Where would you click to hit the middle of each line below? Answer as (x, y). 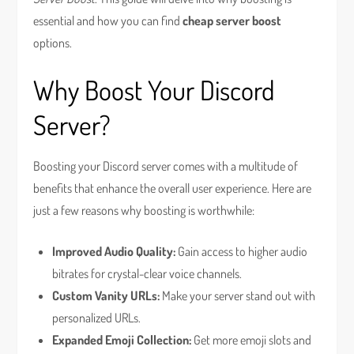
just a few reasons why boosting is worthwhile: (144, 210)
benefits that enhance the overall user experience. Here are (173, 188)
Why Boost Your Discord (154, 90)
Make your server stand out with (238, 296)
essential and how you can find (108, 21)
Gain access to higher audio (242, 251)
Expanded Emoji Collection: (122, 340)
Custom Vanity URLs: (106, 296)
